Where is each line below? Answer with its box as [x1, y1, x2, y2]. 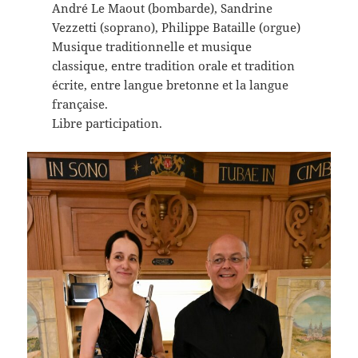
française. [51, 95, 108, 112]
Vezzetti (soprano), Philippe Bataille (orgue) [51, 18, 300, 35]
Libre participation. [51, 114, 162, 131]
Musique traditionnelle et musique [51, 38, 252, 54]
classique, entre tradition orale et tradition [51, 57, 295, 74]
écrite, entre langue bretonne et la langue [51, 76, 288, 93]
